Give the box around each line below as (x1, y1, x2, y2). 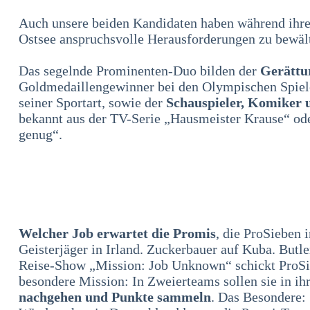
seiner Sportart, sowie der (19, 95, 166, 110)
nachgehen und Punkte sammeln (19, 289, 211, 304)
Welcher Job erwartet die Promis (19, 226, 216, 241)
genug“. (19, 127, 62, 142)
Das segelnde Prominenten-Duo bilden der (19, 63, 260, 78)
